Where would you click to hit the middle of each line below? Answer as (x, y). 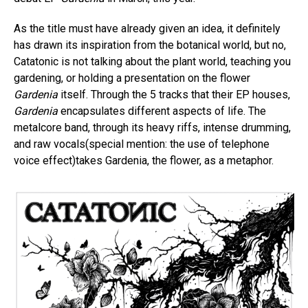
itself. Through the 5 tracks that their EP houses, (174, 95)
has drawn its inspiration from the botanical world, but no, (150, 45)
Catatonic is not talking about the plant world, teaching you (152, 62)
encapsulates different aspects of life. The (162, 111)
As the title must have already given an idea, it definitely (147, 29)
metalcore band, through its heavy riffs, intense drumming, (152, 128)
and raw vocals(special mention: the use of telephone (142, 144)
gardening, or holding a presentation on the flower (132, 78)
